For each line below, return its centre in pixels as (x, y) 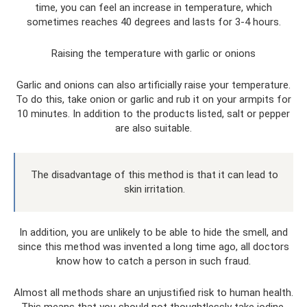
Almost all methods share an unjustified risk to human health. (153, 293)
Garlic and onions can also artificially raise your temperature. (153, 85)
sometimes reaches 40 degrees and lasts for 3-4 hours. (153, 22)
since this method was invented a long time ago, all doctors (153, 247)
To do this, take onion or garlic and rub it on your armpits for (153, 100)
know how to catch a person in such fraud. (153, 261)
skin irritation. (154, 189)
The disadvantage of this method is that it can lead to (154, 175)
